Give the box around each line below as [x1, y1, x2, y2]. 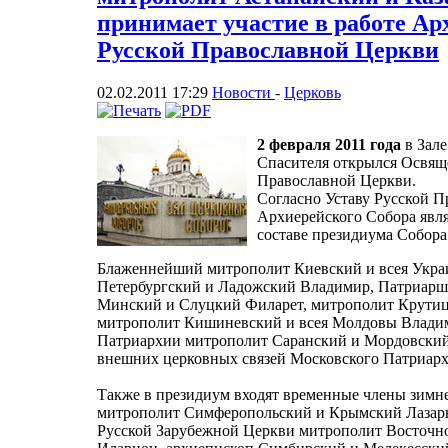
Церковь [284, 83, 341, 101]
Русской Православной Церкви [97, 36, 439, 63]
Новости [212, 83, 275, 101]
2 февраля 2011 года [257, 135, 401, 153]
